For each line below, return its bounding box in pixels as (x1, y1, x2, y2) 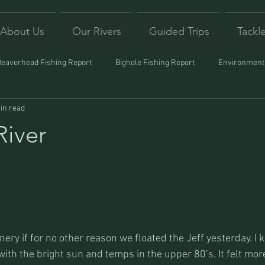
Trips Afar (198, 105, 232, 115)
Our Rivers (72, 25, 121, 38)
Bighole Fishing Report (115, 57, 195, 68)
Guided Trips (148, 25, 209, 38)
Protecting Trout (118, 105, 174, 115)
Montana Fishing (35, 105, 94, 115)
